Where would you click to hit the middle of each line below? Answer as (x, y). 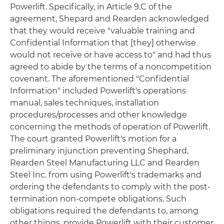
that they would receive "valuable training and (102, 30)
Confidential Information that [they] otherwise (103, 42)
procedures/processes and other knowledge (98, 114)
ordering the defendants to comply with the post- (110, 186)
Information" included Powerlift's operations (98, 90)
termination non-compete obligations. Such (98, 198)
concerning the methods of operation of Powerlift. (110, 126)
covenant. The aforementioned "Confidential (99, 78)
